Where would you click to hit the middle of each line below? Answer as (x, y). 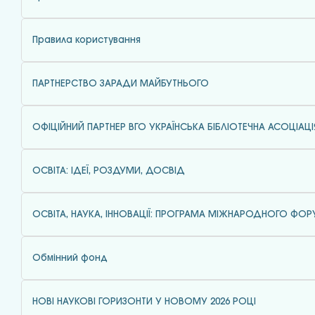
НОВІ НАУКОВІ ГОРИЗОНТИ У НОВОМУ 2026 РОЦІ (144, 302)
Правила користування (86, 40)
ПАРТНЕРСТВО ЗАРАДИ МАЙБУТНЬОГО (121, 84)
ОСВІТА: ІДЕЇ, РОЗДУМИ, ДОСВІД (109, 171)
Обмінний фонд (70, 258)
